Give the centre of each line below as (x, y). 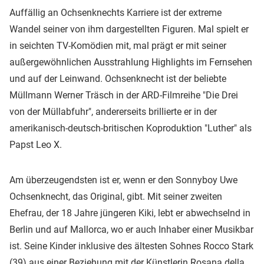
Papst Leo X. (36, 145)
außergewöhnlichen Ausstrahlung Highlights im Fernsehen (131, 62)
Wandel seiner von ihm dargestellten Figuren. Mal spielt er (129, 29)
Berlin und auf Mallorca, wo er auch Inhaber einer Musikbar (131, 230)
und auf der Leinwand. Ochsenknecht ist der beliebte (118, 79)
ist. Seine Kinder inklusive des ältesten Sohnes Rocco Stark (131, 246)
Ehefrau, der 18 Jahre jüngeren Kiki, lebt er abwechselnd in (130, 213)
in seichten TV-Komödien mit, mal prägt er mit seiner (118, 46)
